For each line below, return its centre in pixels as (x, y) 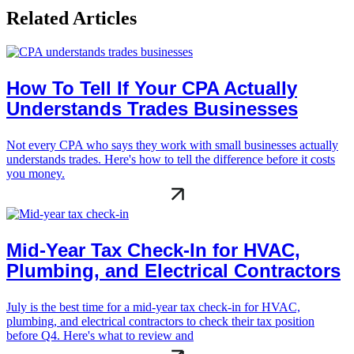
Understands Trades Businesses (152, 108)
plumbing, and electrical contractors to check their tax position (160, 321)
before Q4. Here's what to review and (100, 335)
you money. (36, 173)
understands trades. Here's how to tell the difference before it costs (171, 159)
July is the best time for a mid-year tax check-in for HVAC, (153, 307)
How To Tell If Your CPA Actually (152, 88)
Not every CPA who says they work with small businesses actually (172, 145)
